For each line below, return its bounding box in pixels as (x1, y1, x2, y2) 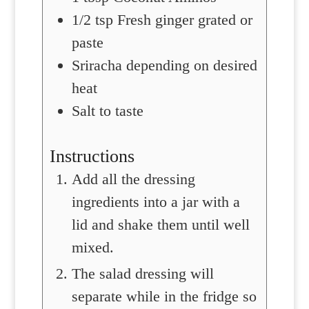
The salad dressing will (71, 265, 214, 283)
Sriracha (71, 57, 122, 74)
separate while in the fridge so (71, 288, 257, 306)
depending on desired (126, 57, 257, 74)
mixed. (71, 239, 114, 257)
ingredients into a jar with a (71, 193, 240, 211)
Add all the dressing (71, 170, 195, 188)
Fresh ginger (117, 11, 198, 29)
